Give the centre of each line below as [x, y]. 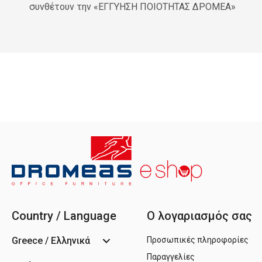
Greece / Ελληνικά [51, 240]
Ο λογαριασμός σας [199, 216]
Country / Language [64, 216]
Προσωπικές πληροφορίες [198, 239]
